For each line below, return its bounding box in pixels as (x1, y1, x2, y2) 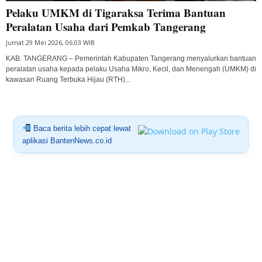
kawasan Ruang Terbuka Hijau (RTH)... (6, 75, 130, 84)
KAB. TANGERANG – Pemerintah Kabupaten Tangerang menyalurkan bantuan (6, 54, 256, 63)
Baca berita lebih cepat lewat (30, 123, 131, 133)
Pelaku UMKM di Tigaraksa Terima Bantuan (6, 4, 226, 20)
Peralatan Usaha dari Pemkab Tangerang (6, 18, 206, 35)
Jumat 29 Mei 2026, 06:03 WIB (6, 37, 95, 47)
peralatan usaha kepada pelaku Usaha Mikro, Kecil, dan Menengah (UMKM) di (6, 64, 256, 73)
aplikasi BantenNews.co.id (22, 136, 112, 145)
